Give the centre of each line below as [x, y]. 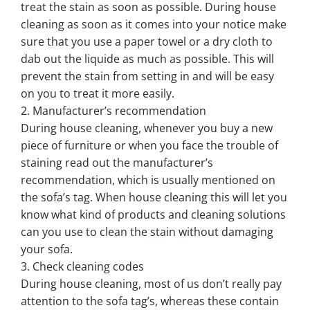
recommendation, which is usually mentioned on [148, 180]
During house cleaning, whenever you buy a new [147, 128]
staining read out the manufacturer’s [117, 162]
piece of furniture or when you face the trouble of [149, 145]
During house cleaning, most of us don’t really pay [151, 283]
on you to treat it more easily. [102, 93]
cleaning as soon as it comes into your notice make [154, 24]
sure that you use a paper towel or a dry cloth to [147, 41]
